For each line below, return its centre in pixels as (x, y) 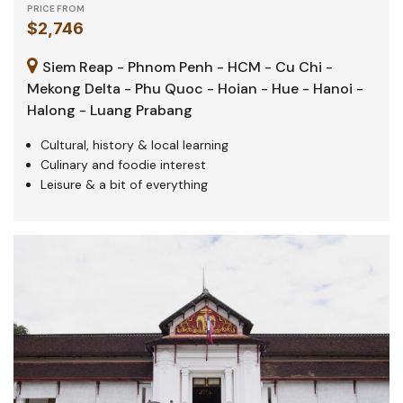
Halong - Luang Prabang (110, 110)
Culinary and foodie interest (123, 164)
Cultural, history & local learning (134, 144)
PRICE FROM (56, 8)
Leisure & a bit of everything (124, 184)
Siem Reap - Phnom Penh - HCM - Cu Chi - (186, 67)
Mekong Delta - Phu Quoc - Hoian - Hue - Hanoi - (195, 88)
